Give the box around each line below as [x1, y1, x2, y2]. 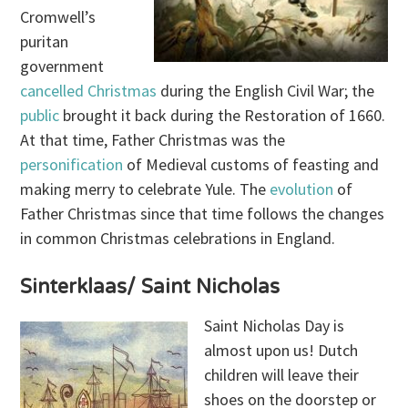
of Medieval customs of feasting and [127, 153, 380, 175]
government [20, 55, 105, 76]
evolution [270, 178, 338, 199]
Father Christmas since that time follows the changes [20, 202, 385, 224]
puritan [20, 30, 69, 52]
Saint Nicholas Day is [204, 314, 345, 336]
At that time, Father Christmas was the [20, 128, 286, 150]
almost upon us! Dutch [204, 339, 359, 361]
